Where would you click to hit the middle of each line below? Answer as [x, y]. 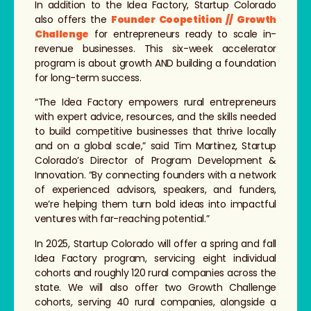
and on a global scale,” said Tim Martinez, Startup [155, 146]
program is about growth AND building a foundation [155, 63]
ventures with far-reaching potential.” [122, 219]
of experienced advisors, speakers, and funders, [155, 190]
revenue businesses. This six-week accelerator [155, 48]
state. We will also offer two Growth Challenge [155, 287]
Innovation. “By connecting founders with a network [155, 175]
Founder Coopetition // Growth [194, 19]
